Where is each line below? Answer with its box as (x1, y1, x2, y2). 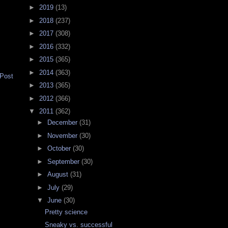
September (47, 157, 81, 165)
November (47, 131, 79, 139)
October (47, 145, 73, 153)
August (47, 170, 70, 179)
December (47, 119, 79, 127)
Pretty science (45, 208, 88, 216)
